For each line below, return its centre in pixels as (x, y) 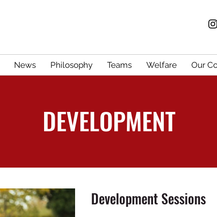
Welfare (161, 65)
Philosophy (71, 65)
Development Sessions (148, 198)
